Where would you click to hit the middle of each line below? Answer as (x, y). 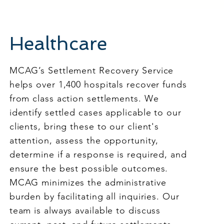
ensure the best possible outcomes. (89, 168)
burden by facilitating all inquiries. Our (94, 196)
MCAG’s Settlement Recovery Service (91, 70)
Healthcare (58, 43)
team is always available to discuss (85, 210)
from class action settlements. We (84, 98)
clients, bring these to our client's (84, 126)
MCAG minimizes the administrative (88, 182)
